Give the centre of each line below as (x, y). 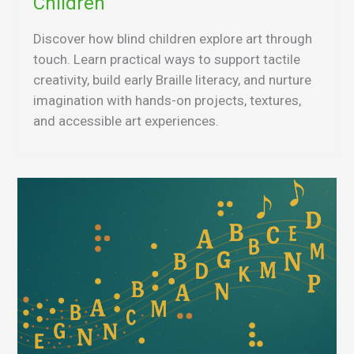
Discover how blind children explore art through (173, 39)
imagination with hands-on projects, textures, (167, 101)
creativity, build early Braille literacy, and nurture (172, 80)
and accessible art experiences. (126, 121)
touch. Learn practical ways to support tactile (167, 60)
